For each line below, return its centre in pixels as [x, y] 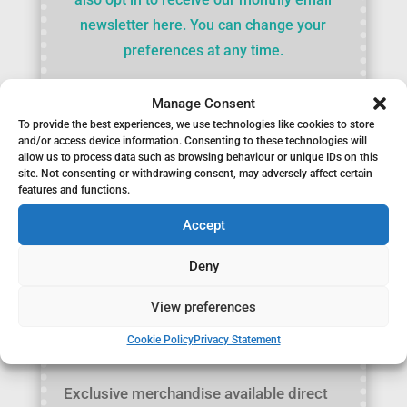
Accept [203, 225]
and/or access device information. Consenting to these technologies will [193, 141]
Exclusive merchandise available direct [195, 393]
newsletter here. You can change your [203, 25]
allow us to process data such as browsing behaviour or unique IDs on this [198, 157]
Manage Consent [203, 104]
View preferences [203, 307]
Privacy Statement [237, 340]
